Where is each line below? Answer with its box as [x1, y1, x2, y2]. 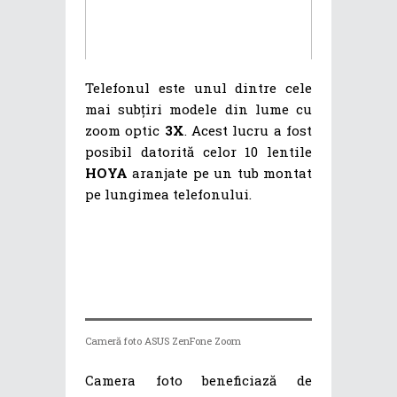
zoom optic [85, 121, 165, 140]
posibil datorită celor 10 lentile [85, 143, 312, 161]
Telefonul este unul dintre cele [85, 79, 312, 97]
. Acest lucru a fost [183, 121, 313, 140]
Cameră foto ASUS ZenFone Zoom [85, 333, 241, 347]
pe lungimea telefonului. [85, 185, 252, 204]
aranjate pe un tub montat [128, 164, 312, 183]
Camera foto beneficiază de [85, 370, 312, 389]
